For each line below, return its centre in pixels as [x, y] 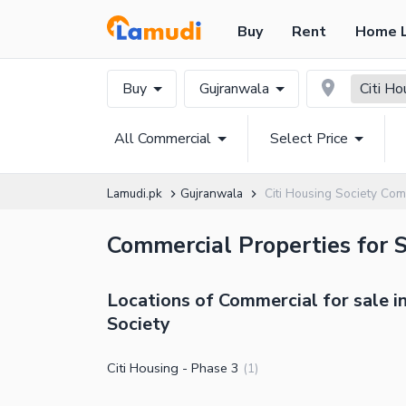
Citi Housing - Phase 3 [173, 368]
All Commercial [163, 139]
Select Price [309, 139]
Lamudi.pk [135, 193]
